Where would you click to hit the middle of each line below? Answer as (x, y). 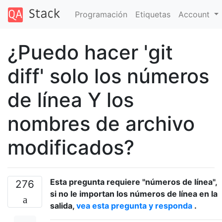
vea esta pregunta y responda (134, 205)
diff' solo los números (108, 76)
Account (195, 14)
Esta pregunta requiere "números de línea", (134, 182)
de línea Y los (71, 100)
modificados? (71, 147)
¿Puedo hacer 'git (90, 52)
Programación (101, 14)
